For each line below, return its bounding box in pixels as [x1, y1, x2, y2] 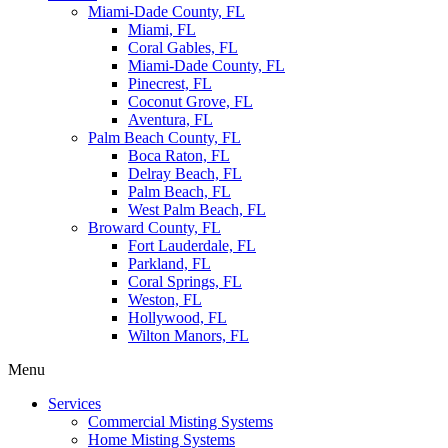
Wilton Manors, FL [128, 327, 249, 345]
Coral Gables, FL [128, 39, 238, 57]
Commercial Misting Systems [88, 413, 273, 431]
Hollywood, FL [128, 309, 227, 327]
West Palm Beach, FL [128, 201, 266, 219]
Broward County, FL [88, 219, 221, 237]
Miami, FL [128, 21, 196, 39]
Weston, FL [128, 291, 202, 309]
